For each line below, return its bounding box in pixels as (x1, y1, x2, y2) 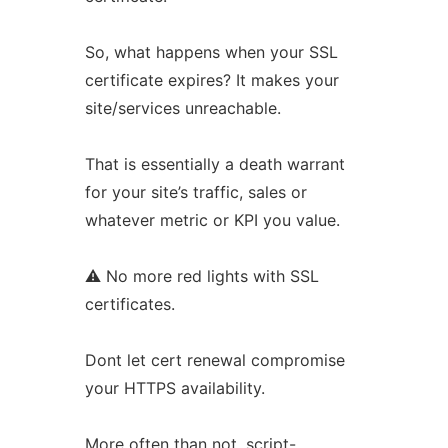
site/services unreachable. (84, 98, 281, 118)
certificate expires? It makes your (84, 70, 339, 90)
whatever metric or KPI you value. (84, 210, 340, 230)
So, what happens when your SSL (84, 42, 338, 62)
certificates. (84, 294, 175, 314)
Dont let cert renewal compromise (84, 350, 345, 370)
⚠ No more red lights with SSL (84, 266, 319, 286)
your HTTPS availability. (84, 378, 265, 398)
